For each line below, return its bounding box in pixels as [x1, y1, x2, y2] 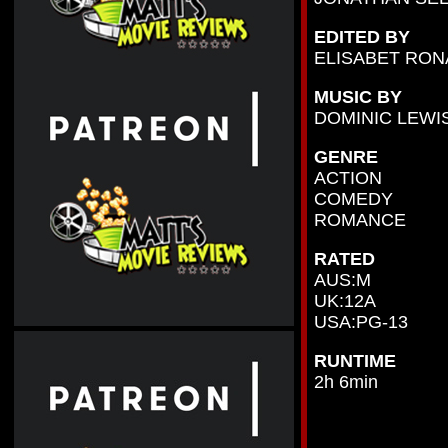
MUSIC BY [314, 87, 402, 107]
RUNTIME [314, 351, 396, 371]
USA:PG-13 [314, 312, 408, 332]
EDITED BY [314, 27, 410, 47]
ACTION [314, 168, 382, 188]
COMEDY [314, 189, 393, 209]
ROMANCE [314, 210, 406, 230]
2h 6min [314, 372, 378, 392]
